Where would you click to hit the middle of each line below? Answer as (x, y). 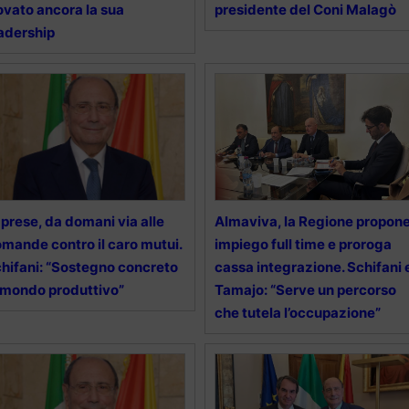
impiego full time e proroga (303, 245)
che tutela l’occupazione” (297, 313)
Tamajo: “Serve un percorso (305, 290)
